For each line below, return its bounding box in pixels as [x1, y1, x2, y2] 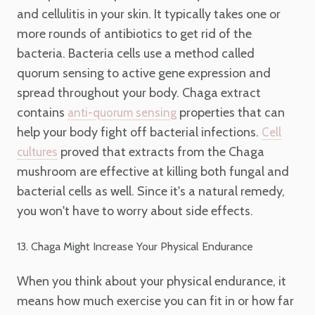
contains [17, 104, 67, 120]
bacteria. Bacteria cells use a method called [17, 45, 255, 61]
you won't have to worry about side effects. [17, 202, 253, 219]
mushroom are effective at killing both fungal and [17, 163, 289, 179]
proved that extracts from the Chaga [58, 143, 264, 160]
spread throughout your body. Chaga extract [17, 84, 261, 101]
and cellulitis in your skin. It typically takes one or [17, 6, 281, 22]
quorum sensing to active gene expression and [17, 65, 271, 81]
